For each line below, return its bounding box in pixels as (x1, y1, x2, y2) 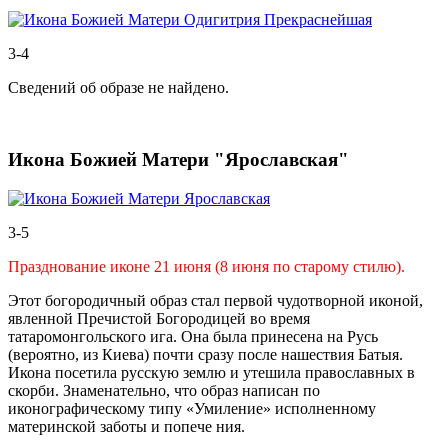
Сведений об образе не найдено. (8, 78, 233, 96)
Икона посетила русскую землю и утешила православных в (8, 364, 415, 382)
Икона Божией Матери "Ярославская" (8, 149, 349, 171)
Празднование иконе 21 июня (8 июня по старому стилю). (8, 258, 405, 276)
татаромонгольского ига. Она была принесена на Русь (8, 328, 378, 346)
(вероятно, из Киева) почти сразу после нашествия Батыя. (8, 346, 403, 364)
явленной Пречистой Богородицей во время (8, 310, 310, 328)
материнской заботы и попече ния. (8, 418, 245, 436)
